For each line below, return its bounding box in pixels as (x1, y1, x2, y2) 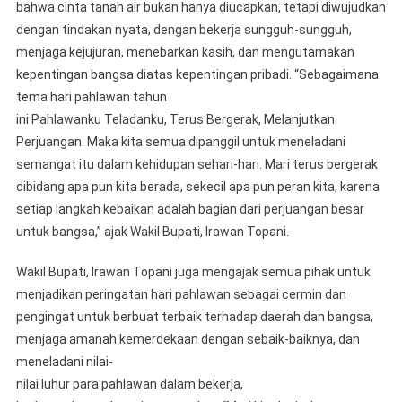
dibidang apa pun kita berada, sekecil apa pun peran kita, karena (15, 179, 380, 194)
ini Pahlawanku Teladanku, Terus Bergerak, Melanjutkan (15, 111, 335, 127)
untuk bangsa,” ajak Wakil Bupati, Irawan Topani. (15, 223, 289, 239)
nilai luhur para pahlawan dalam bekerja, (15, 376, 243, 391)
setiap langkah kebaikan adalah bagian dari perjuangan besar (15, 201, 364, 216)
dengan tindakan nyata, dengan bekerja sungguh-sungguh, (15, 22, 352, 37)
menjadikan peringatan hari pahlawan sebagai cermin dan (15, 286, 346, 301)
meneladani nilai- (15, 354, 113, 369)
